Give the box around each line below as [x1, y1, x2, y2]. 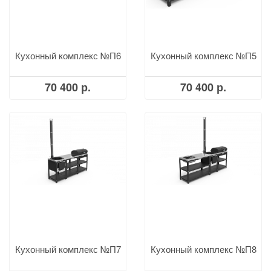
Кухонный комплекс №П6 [15, 49, 121, 62]
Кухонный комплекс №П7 [15, 243, 121, 255]
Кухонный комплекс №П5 [150, 49, 256, 62]
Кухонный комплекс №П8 [150, 243, 256, 255]
